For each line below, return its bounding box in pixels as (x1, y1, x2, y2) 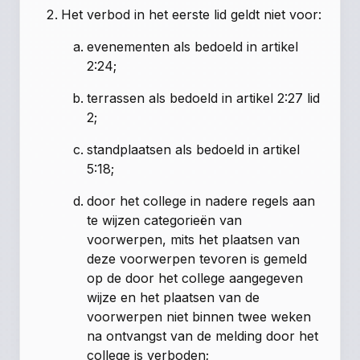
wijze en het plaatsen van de (87, 289, 260, 306)
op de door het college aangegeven (87, 270, 304, 287)
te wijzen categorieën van (87, 212, 243, 229)
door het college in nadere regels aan (87, 193, 316, 210)
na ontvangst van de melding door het (87, 328, 319, 345)
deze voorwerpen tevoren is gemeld (87, 251, 308, 268)
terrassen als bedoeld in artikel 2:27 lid (87, 90, 321, 107)
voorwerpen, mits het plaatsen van (87, 231, 301, 248)
